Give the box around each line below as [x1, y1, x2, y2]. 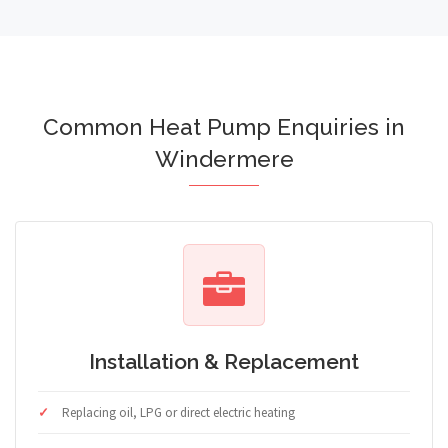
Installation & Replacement [89, 349, 359, 375]
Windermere [154, 146, 294, 173]
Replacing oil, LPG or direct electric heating [62, 404, 295, 422]
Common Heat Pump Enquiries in [43, 114, 405, 141]
